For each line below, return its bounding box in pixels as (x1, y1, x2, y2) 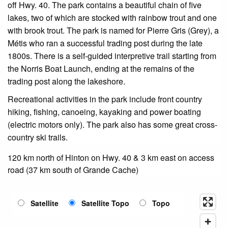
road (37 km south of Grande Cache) (8, 163, 138, 176)
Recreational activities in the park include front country (8, 93, 202, 105)
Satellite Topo (81, 197, 129, 208)
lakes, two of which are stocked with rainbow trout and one (8, 11, 217, 23)
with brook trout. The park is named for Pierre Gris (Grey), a (8, 24, 219, 36)
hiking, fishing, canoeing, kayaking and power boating (8, 105, 201, 118)
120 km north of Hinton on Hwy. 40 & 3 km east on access (8, 151, 214, 163)
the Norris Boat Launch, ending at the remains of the (8, 62, 194, 74)
